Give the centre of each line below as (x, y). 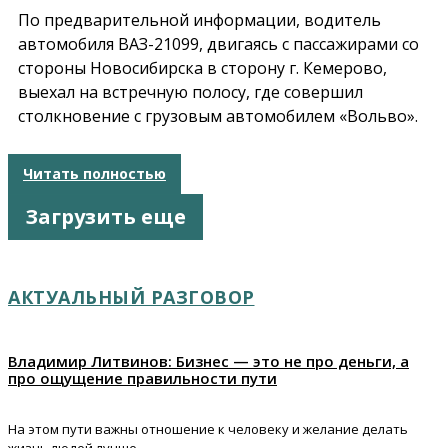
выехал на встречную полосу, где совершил (190, 91)
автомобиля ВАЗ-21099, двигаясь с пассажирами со (218, 43)
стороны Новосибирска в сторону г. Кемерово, (202, 67)
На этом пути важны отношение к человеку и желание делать (208, 428)
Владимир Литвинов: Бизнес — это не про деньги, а (208, 360)
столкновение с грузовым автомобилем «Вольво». (218, 115)
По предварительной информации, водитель (199, 19)
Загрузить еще (105, 216)
